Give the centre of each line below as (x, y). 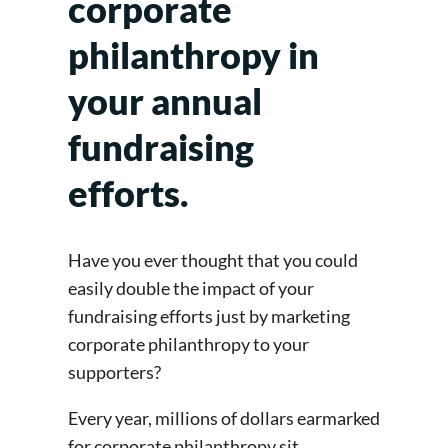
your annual (165, 101)
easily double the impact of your (191, 288)
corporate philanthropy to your (188, 344)
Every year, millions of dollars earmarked (224, 418)
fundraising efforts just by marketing (209, 316)
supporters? (116, 372)
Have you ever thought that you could (213, 260)
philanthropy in (193, 55)
